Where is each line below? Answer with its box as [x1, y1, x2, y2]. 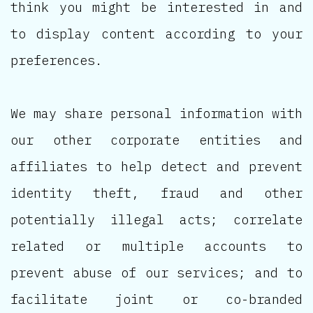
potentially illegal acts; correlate [10, 210, 303, 228]
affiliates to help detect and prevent [10, 157, 303, 175]
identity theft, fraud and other [10, 184, 303, 201]
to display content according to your [10, 24, 303, 42]
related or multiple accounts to [10, 237, 303, 254]
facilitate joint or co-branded [10, 290, 303, 307]
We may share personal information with [10, 104, 303, 122]
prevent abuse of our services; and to [10, 263, 303, 281]
